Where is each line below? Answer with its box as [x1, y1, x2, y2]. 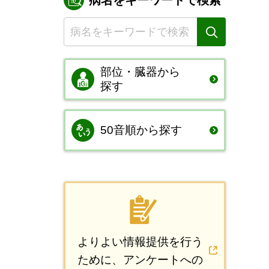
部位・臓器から [100, 65, 180, 78]
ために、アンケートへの [77, 253, 203, 266]
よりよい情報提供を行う [77, 235, 203, 248]
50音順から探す [100, 124, 182, 136]
